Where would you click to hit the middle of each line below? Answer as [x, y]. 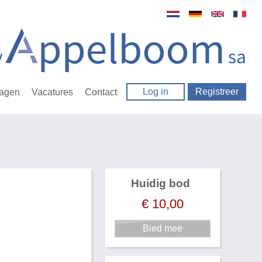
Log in [156, 92]
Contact [101, 92]
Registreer [217, 92]
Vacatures [53, 92]
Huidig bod [161, 184]
